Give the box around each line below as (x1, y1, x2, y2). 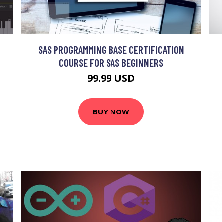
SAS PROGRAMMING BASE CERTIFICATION (38, 43, 184, 55)
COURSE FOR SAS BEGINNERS (59, 56, 163, 69)
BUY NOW (93, 107, 129, 117)
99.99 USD (87, 71, 135, 85)
